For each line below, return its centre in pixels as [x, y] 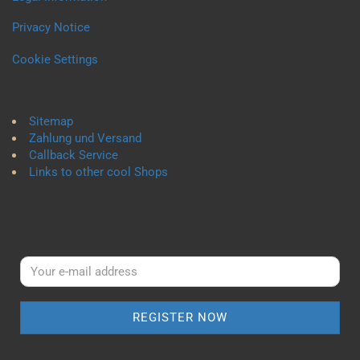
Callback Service [74, 155]
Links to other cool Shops [98, 172]
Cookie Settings [55, 59]
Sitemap [51, 121]
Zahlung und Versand [85, 138]
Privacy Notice [51, 27]
